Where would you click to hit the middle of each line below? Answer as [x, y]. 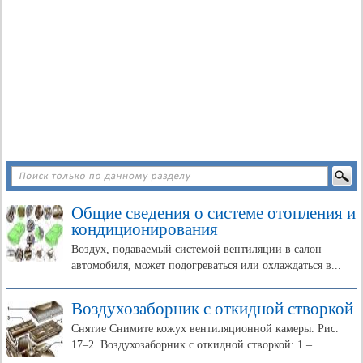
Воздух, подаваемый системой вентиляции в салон [196, 249]
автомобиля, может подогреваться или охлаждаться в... [206, 265]
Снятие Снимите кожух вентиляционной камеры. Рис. [205, 329]
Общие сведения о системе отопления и [214, 213]
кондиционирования [145, 229]
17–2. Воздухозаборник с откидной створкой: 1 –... [196, 345]
